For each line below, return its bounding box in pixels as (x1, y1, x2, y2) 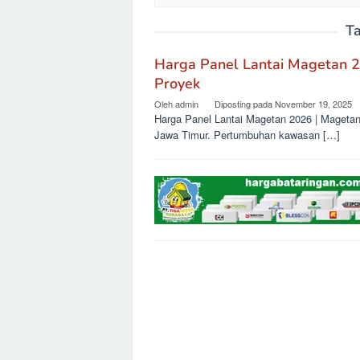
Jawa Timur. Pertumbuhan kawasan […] (154, 127, 340, 143)
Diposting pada (215, 97, 275, 111)
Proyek (154, 74, 200, 94)
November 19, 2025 (275, 97, 352, 111)
